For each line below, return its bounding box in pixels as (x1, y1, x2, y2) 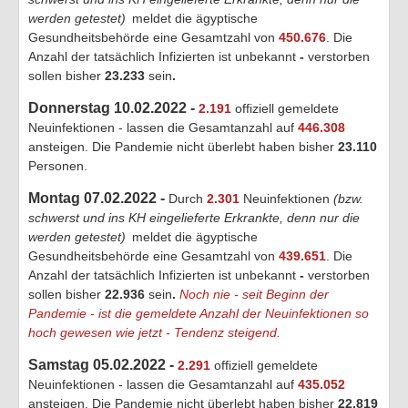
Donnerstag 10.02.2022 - (28, 99, 199, 116)
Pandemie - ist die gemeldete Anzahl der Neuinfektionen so (28, 305, 369, 321)
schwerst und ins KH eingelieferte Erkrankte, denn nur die (28, 209, 360, 225)
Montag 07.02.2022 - (28, 189, 168, 206)
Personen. (28, 158, 87, 173)
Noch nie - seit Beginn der (179, 286, 329, 301)
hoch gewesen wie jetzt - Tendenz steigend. (28, 324, 280, 340)
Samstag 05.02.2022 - (28, 356, 178, 372)
